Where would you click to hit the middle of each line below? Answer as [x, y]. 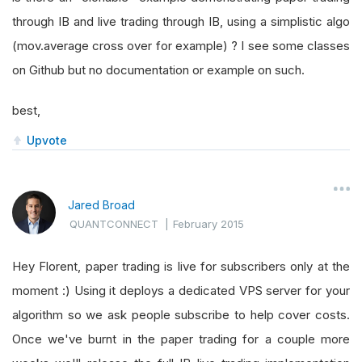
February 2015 [208, 224]
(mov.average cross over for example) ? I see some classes [181, 46]
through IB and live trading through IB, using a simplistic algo [181, 21]
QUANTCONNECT [114, 224]
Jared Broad [101, 205]
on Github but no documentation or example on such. [158, 70]
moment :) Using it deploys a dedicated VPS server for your [181, 290]
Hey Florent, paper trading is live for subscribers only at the [181, 266]
